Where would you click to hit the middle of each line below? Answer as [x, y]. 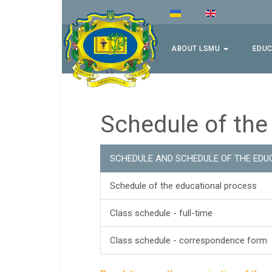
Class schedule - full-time [161, 213]
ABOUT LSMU [197, 49]
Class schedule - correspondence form [189, 241]
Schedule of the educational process [184, 186]
